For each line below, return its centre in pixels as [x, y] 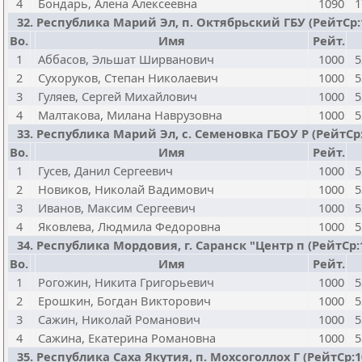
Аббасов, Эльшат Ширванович [126, 59]
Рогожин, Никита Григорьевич [126, 282]
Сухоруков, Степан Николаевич [128, 78]
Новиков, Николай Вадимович [126, 189]
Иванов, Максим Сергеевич [117, 208]
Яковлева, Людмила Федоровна [129, 226]
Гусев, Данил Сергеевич [105, 170]
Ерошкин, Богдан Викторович [124, 301]
